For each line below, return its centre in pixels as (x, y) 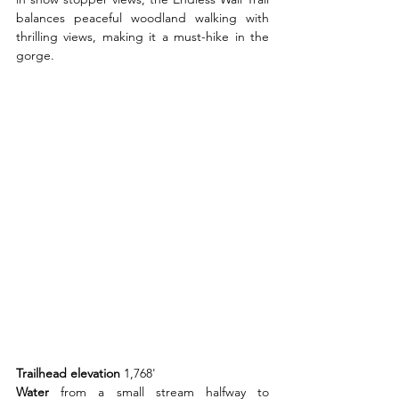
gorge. (35, 55)
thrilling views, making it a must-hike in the (142, 37)
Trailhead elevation (70, 374)
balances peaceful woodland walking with (142, 18)
